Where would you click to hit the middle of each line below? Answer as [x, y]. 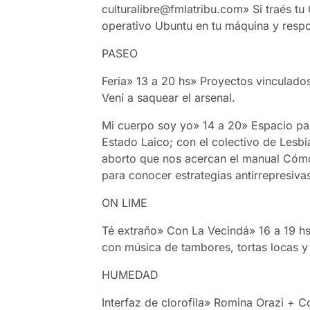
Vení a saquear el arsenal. [169, 97]
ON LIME [125, 202]
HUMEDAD [130, 274]
